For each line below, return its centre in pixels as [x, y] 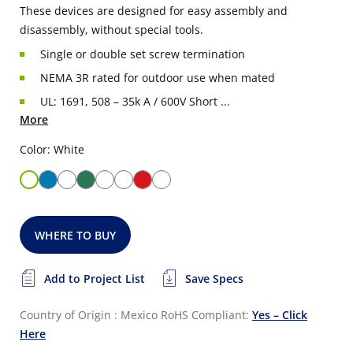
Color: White [52, 149]
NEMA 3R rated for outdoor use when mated [158, 78]
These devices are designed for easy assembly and [154, 11]
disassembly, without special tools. [111, 30]
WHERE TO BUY [76, 235]
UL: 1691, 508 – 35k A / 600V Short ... [135, 101]
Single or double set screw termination [143, 54]
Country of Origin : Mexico [89, 315]
